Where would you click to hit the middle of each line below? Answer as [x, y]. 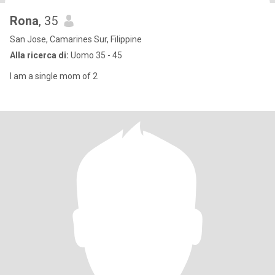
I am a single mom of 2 [54, 76]
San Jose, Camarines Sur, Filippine [76, 39]
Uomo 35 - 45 [95, 55]
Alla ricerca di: [39, 55]
